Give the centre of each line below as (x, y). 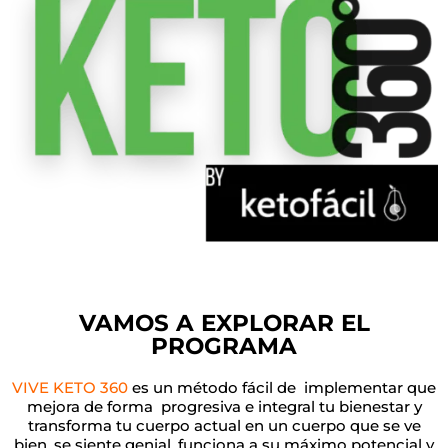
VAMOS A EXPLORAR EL (224, 323)
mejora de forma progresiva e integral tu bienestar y (224, 407)
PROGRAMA (224, 346)
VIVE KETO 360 (70, 388)
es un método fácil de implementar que (282, 388)
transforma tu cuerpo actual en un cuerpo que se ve (224, 426)
